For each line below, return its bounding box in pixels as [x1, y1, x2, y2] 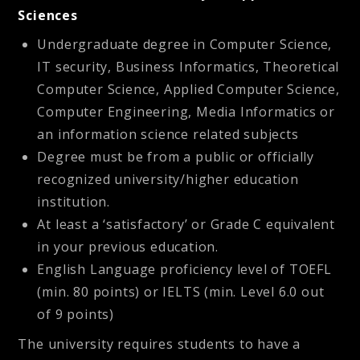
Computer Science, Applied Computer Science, [37, 80, 340, 98]
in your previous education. [37, 237, 219, 256]
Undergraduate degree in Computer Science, [37, 35, 333, 53]
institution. [37, 192, 111, 211]
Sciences [18, 6, 78, 24]
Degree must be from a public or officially [37, 147, 315, 166]
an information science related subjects [37, 125, 299, 143]
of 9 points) [37, 305, 115, 323]
